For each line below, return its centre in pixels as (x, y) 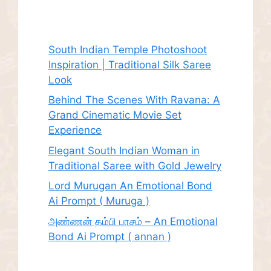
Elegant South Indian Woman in (124, 150)
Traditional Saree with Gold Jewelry (135, 165)
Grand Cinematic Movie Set (115, 115)
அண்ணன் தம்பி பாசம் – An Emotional (133, 221)
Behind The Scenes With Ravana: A (134, 100)
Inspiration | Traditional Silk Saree (130, 64)
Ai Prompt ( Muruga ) (99, 201)
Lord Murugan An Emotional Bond (130, 186)
